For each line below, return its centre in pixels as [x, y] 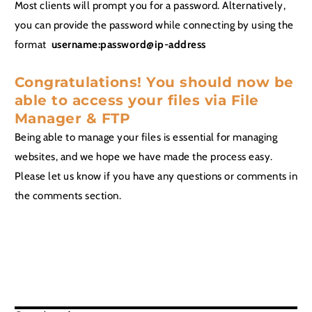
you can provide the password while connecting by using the [154, 25]
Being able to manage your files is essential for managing [146, 136]
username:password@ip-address [128, 45]
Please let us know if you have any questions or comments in [156, 175]
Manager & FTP [72, 118]
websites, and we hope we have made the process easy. [143, 156]
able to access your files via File [136, 100]
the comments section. [68, 195]
